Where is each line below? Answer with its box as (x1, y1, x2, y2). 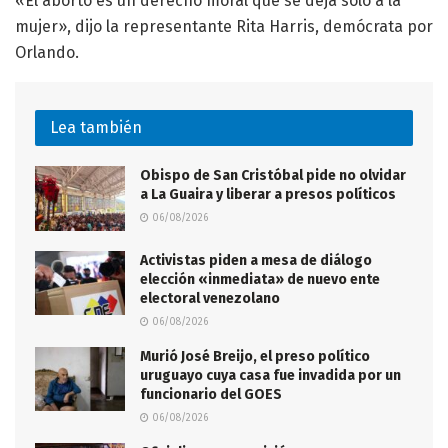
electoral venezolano (140, 289, 280, 307)
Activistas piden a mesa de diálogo (140, 251, 372, 269)
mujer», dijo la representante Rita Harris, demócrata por (15, 17, 433, 37)
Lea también (50, 118, 142, 138)
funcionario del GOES (140, 385, 282, 403)
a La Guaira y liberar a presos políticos (140, 186, 396, 204)
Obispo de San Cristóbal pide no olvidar (140, 167, 406, 185)
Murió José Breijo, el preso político (140, 347, 370, 365)
